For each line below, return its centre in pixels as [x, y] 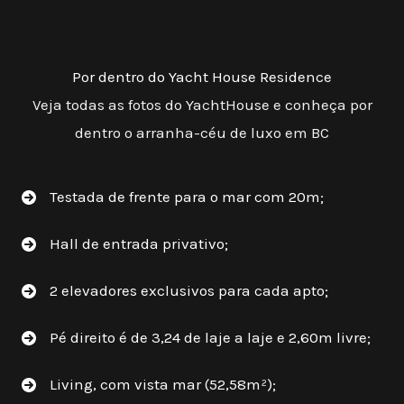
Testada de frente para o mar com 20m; [187, 197]
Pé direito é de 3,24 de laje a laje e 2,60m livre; [210, 338]
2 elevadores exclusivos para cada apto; [189, 291]
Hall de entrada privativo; [139, 244]
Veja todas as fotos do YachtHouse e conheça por [202, 105]
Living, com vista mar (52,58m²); [163, 385]
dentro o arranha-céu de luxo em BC [202, 133]
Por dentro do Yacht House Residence [202, 77]
